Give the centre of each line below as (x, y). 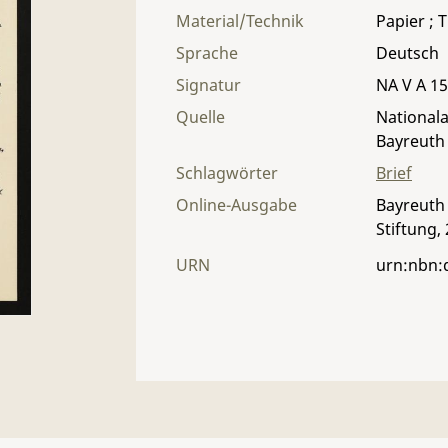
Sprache (207, 53)
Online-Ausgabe (236, 205)
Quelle (200, 117)
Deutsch (407, 53)
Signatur (208, 85)
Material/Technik (240, 21)
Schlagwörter (227, 173)
